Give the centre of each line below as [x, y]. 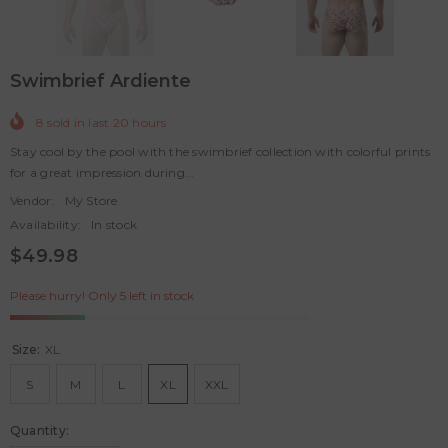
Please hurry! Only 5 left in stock [102, 295]
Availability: [46, 225]
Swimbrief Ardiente [100, 81]
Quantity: [40, 430]
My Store [91, 201]
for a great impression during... [102, 173]
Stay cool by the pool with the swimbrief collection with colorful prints [220, 152]
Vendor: [32, 201]
